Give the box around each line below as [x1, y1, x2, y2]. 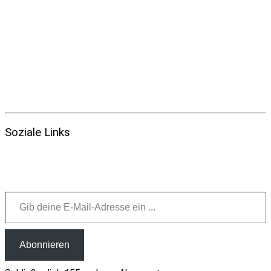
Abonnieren [19, 239, 70, 250]
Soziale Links [5, 125, 70, 139]
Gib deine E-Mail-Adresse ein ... [4, 184, 24, 197]
